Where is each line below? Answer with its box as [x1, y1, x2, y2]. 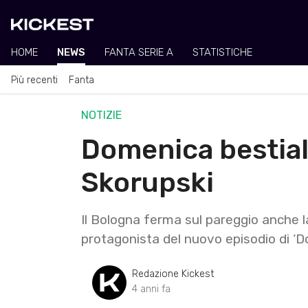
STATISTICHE [192, 46, 252, 58]
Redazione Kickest [132, 267, 214, 280]
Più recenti [11, 74, 58, 86]
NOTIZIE [81, 108, 122, 122]
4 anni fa [132, 283, 170, 295]
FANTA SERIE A [104, 46, 173, 58]
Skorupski [81, 166, 214, 199]
